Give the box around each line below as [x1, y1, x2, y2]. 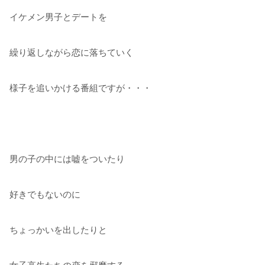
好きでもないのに [9, 189, 80, 199]
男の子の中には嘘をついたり [9, 153, 125, 164]
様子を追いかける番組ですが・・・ [9, 82, 151, 93]
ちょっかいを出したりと [9, 224, 107, 235]
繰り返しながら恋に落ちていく [9, 47, 134, 57]
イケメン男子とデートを [9, 11, 107, 22]
